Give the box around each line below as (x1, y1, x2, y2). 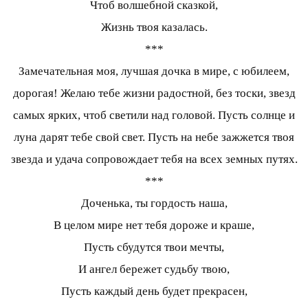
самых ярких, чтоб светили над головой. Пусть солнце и (13, 109, 295, 122)
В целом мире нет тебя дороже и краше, (54, 219, 254, 232)
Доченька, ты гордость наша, (80, 197, 228, 210)
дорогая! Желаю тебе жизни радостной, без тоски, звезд (12, 87, 296, 100)
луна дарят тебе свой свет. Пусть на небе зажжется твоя (14, 131, 294, 144)
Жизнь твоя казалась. (100, 21, 208, 34)
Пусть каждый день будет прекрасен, (60, 285, 247, 298)
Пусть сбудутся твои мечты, (84, 241, 224, 254)
